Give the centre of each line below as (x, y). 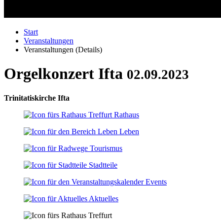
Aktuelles (104, 198)
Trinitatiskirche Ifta (37, 98)
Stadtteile (103, 165)
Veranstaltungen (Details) (63, 50)
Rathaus (127, 114)
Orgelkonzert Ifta (65, 74)
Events (156, 182)
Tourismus (106, 148)
